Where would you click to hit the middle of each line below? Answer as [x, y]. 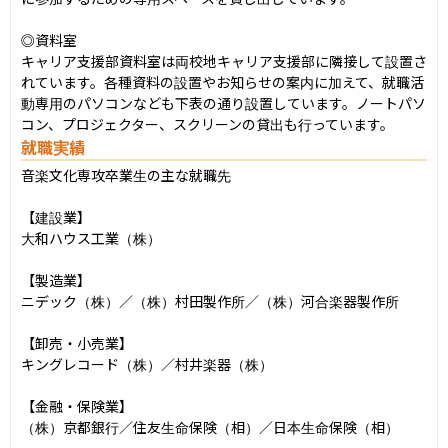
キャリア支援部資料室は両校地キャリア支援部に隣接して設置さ [224, 60]
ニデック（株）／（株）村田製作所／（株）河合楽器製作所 [210, 300]
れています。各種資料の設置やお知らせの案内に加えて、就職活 [222, 81]
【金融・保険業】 [77, 405]
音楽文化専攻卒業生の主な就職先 [126, 174]
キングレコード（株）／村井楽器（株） [147, 363]
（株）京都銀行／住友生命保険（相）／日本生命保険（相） [210, 426]
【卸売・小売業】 [77, 342]
